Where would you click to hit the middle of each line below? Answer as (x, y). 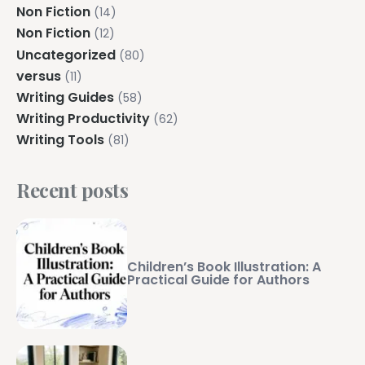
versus (39, 76)
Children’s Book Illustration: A (224, 267)
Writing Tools (60, 140)
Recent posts (73, 190)
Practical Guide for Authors (218, 280)
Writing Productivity (83, 119)
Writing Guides (65, 97)
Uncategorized (66, 55)
